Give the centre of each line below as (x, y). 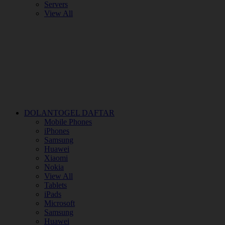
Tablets (55, 185)
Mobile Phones (68, 122)
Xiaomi (56, 158)
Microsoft (60, 203)
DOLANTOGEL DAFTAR (69, 113)
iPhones (57, 131)
